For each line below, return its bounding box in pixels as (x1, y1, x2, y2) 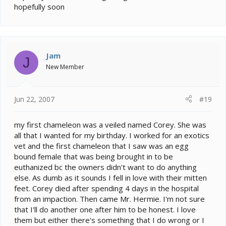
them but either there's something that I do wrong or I (14, 214, 204, 225)
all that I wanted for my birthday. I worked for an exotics (14, 130, 209, 140)
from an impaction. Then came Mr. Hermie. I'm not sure (14, 193, 205, 204)
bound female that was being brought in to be (14, 151, 173, 161)
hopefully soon (14, 2, 65, 12)
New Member (46, 63, 84, 72)
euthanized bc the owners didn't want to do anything (14, 161, 197, 172)
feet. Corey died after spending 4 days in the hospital (14, 183, 199, 193)
